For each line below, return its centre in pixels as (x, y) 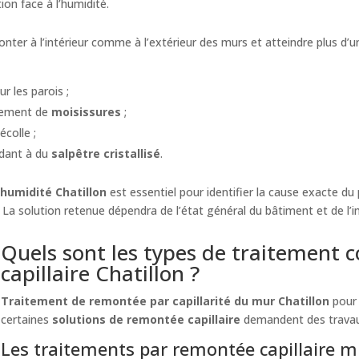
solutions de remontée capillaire (147, 319)
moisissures (87, 111)
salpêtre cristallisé (106, 153)
